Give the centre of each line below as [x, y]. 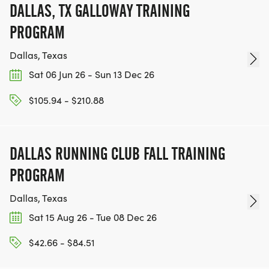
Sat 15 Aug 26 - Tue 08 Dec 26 [92, 217]
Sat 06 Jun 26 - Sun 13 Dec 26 [90, 74]
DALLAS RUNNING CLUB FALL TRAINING [117, 153]
